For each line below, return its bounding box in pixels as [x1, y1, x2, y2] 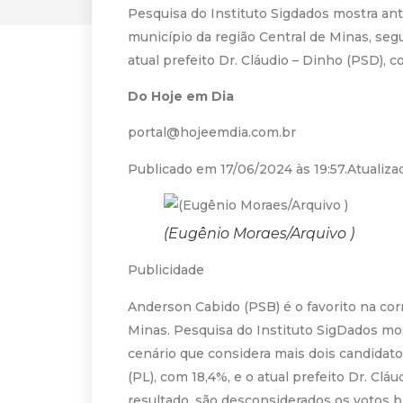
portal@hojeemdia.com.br [128, 124, 296, 141]
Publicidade [128, 262, 204, 279]
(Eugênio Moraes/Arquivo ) [164, 225, 354, 243]
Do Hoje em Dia [128, 87, 234, 104]
